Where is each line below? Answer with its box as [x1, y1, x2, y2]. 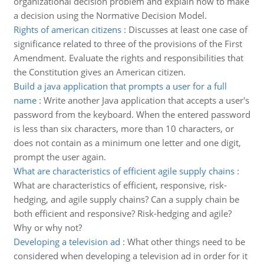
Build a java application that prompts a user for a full [13, 80, 227, 92]
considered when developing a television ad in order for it [13, 250, 247, 262]
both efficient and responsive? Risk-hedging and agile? [13, 207, 232, 219]
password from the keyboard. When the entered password [13, 108, 250, 120]
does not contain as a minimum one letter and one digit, [13, 137, 241, 148]
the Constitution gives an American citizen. [13, 66, 186, 78]
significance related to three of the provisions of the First [13, 38, 242, 49]
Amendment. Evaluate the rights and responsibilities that [13, 52, 243, 64]
